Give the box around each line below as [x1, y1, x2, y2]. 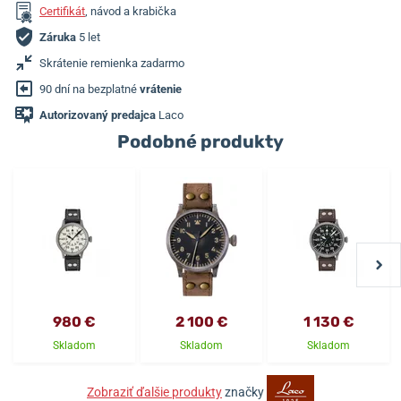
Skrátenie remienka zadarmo [39, 56, 184, 71]
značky [222, 384, 267, 399]
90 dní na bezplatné [39, 82, 140, 97]
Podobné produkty [117, 130, 284, 152]
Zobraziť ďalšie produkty [87, 384, 222, 399]
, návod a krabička [85, 4, 176, 19]
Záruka [39, 30, 76, 45]
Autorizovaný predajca [39, 108, 156, 123]
